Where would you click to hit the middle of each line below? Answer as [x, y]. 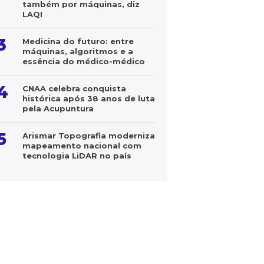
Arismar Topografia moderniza [89, 136]
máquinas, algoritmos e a [78, 51]
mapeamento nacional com [82, 146]
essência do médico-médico [84, 61]
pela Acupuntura [58, 108]
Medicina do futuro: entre [78, 41]
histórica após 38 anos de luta [89, 98]
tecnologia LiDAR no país [77, 156]
